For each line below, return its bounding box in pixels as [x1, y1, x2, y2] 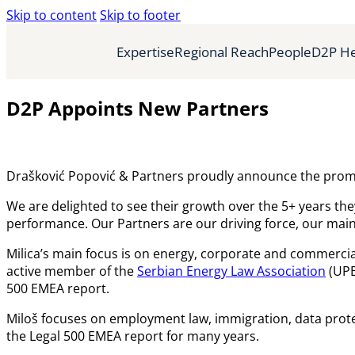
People [269, 42, 311, 61]
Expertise [116, 42, 174, 61]
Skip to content [6, 6, 97, 24]
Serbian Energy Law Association [137, 261, 326, 280]
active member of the [6, 261, 137, 280]
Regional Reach [174, 42, 269, 61]
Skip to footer [100, 6, 181, 24]
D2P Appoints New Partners [6, 94, 269, 121]
